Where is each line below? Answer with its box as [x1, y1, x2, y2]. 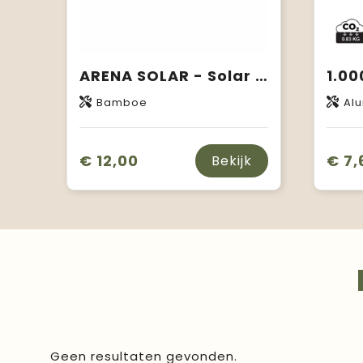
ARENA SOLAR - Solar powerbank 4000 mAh [254, 66, 267, 87]
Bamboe [96, 95, 147, 111]
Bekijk [211, 152, 252, 171]
